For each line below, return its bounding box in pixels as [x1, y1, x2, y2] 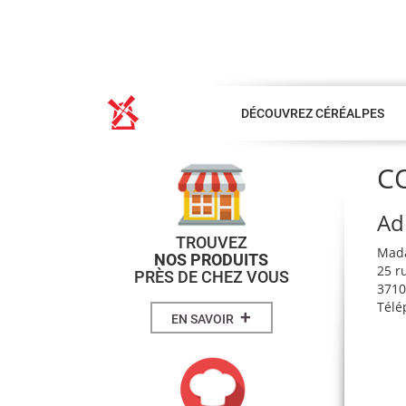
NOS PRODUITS [154, 250, 269, 270]
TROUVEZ [175, 233, 247, 253]
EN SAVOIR [171, 311, 237, 326]
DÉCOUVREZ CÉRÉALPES [240, 106, 384, 121]
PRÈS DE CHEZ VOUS [133, 267, 289, 287]
